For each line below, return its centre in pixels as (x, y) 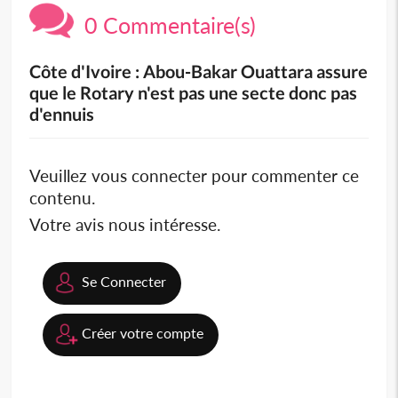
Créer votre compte (143, 333)
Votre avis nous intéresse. (125, 225)
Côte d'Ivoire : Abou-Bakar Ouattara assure (199, 72)
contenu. (63, 198)
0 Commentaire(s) (165, 25)
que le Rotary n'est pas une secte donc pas (194, 93)
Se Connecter (124, 282)
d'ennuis (62, 114)
